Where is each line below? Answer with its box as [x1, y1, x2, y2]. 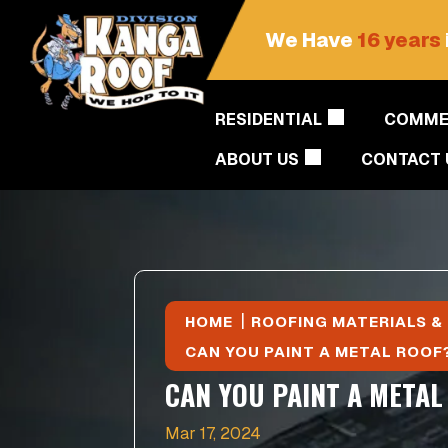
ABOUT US [215, 149, 300, 170]
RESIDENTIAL [215, 109, 323, 130]
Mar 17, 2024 [165, 423, 262, 444]
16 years [357, 27, 442, 53]
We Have [265, 27, 358, 53]
